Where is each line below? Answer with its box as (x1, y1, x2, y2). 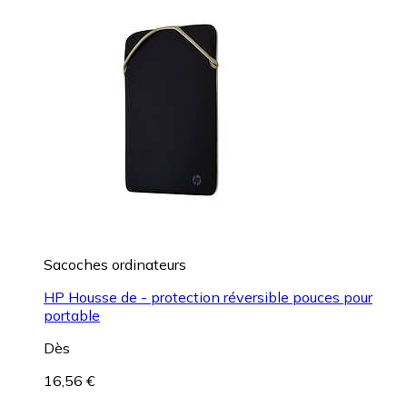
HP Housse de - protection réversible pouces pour (44, 287, 372, 306)
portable (44, 305, 100, 324)
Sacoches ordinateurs (44, 254, 186, 273)
